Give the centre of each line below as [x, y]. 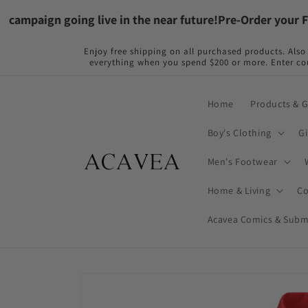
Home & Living [239, 190]
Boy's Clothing [239, 133]
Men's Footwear [242, 162]
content [39, 21]
